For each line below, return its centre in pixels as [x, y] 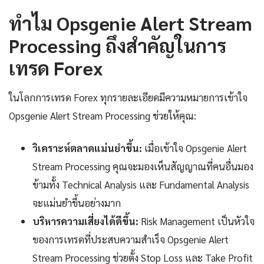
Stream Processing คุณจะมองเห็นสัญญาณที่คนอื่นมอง [143, 166]
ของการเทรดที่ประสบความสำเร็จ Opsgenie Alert [131, 240]
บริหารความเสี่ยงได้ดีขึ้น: [85, 221]
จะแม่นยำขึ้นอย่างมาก [77, 203]
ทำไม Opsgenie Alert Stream [131, 23]
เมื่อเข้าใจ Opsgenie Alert [194, 148]
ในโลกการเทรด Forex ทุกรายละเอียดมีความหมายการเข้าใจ [128, 98]
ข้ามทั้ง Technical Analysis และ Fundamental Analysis [141, 185]
